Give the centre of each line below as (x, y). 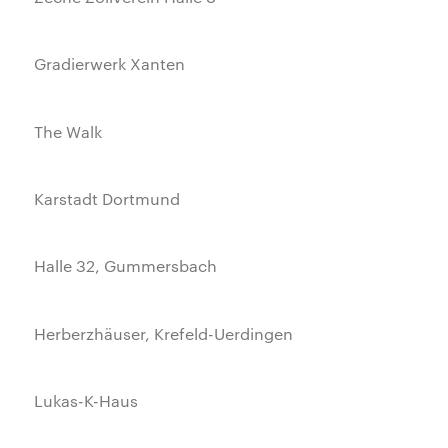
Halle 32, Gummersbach (126, 266)
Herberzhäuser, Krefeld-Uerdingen (164, 333)
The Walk (68, 131)
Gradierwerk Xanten (110, 64)
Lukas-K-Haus (86, 401)
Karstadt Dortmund (107, 199)
